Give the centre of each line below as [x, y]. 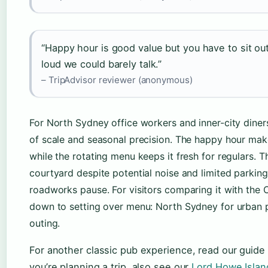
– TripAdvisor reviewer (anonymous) [117, 80]
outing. [45, 223]
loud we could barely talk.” [102, 64]
